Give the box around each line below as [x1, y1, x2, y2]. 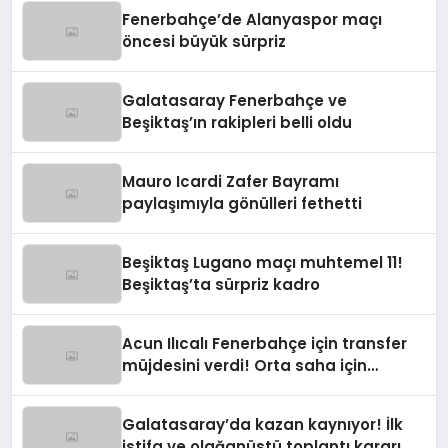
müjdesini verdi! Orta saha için [122, 355, 368, 377]
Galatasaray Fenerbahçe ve [122, 90, 348, 112]
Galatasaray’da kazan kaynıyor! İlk [122, 414, 404, 436]
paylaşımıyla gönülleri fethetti [122, 193, 363, 215]
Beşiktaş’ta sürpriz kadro [122, 274, 321, 296]
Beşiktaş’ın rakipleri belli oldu [122, 112, 353, 134]
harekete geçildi [122, 377, 253, 399]
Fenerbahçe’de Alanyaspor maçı [122, 9, 383, 31]
